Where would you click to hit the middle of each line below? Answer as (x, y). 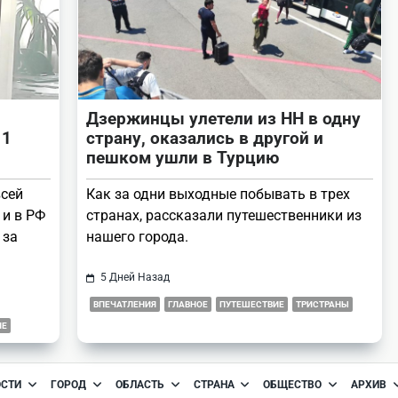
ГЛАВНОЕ (188, 305)
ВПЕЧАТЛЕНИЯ (125, 305)
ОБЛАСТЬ (139, 385)
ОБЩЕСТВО (293, 385)
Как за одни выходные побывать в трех (218, 195)
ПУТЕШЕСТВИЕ (252, 305)
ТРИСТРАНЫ (322, 305)
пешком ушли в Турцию (183, 158)
